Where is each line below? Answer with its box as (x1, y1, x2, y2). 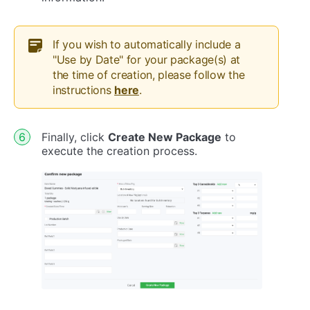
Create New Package (108, 129, 221, 144)
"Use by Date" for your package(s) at (53, 52, 241, 66)
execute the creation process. (42, 143, 197, 158)
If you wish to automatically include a (53, 37, 241, 51)
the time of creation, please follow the (53, 67, 245, 82)
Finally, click (42, 129, 108, 144)
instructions (53, 82, 115, 97)
